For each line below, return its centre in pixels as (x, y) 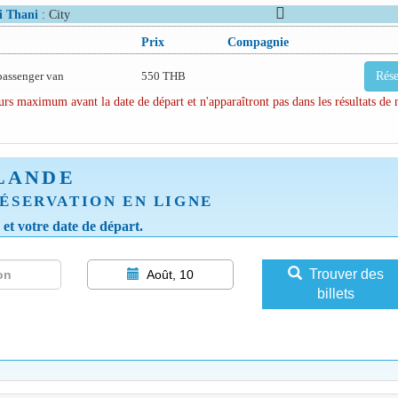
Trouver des (346, 274)
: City (54, 14)
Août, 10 (170, 274)
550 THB (163, 76)
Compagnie (258, 42)
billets (335, 293)
